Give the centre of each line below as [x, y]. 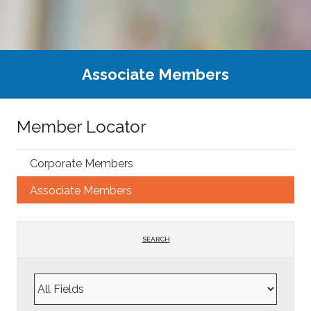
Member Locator [82, 127]
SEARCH [156, 239]
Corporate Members [82, 163]
